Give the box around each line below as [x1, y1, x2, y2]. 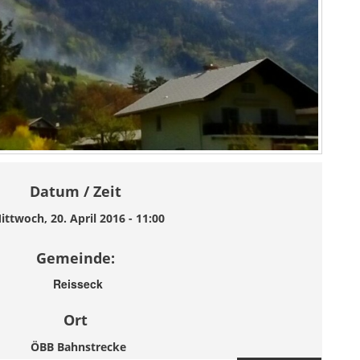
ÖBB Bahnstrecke [30, 339, 126, 355]
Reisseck [53, 276, 103, 292]
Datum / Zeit [29, 182, 121, 202]
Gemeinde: [35, 248, 115, 268]
